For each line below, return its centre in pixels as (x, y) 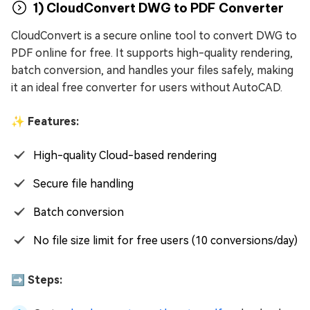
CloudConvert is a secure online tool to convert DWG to (154, 36)
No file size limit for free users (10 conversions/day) (165, 241)
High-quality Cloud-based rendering (125, 156)
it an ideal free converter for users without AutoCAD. (147, 88)
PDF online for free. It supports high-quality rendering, (152, 53)
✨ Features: (45, 122)
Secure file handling (83, 184)
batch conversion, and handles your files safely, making (152, 71)
